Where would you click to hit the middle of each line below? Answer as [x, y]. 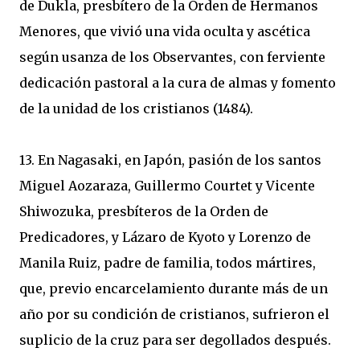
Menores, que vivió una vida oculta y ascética [165, 31]
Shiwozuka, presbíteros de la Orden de [144, 211]
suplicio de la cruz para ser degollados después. [175, 340]
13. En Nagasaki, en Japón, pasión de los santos [170, 160]
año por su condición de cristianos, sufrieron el [174, 314]
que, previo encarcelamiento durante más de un [174, 288]
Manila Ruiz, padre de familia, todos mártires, [168, 263]
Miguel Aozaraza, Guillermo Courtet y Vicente [167, 186]
